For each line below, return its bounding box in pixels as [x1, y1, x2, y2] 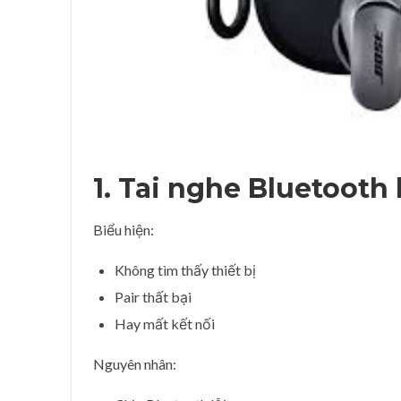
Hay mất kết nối [115, 314, 215, 332]
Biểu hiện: [93, 220, 154, 238]
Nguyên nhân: [93, 354, 176, 372]
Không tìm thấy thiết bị [115, 260, 256, 278]
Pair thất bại [115, 287, 192, 305]
